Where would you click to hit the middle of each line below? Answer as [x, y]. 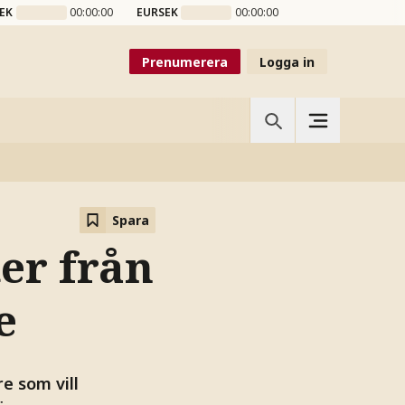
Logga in [287, 61]
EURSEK [157, 12]
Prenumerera [185, 61]
